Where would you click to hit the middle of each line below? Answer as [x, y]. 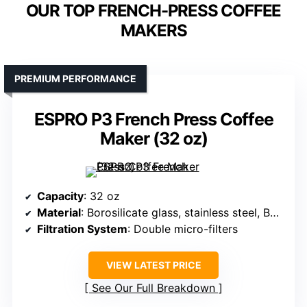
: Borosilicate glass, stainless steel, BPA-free [175, 213]
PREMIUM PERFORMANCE [75, 79]
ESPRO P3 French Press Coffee [153, 120]
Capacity [60, 196]
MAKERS [153, 31]
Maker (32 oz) [153, 139]
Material [59, 213]
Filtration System [82, 229]
